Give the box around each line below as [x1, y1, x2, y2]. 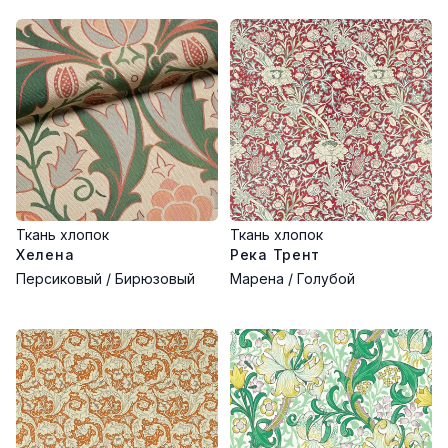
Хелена [16, 246, 75, 263]
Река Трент [230, 246, 320, 263]
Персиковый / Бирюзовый [16, 270, 195, 287]
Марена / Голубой [230, 270, 355, 287]
